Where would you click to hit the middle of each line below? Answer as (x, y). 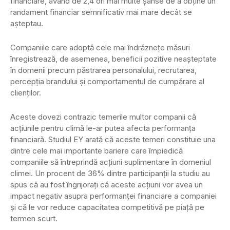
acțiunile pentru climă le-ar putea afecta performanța (103, 128)
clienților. (26, 93)
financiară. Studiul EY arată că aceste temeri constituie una (113, 140)
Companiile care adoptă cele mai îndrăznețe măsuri (100, 48)
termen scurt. (34, 219)
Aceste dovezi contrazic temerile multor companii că (103, 117)
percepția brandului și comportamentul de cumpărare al (107, 82)
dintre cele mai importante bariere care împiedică (97, 151)
